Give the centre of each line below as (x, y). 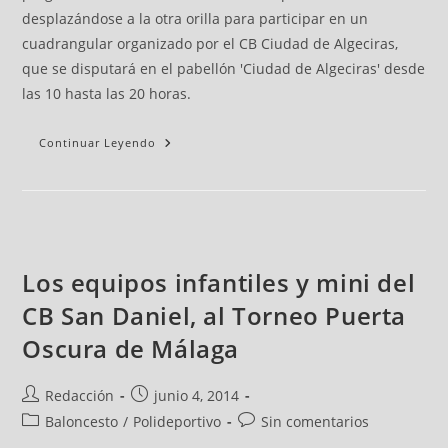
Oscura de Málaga (131, 348)
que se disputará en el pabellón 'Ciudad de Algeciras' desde (224, 68)
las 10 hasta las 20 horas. (107, 93)
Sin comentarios (315, 421)
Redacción (80, 395)
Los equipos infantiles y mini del (219, 282)
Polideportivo (177, 421)
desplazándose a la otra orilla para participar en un (195, 18)
